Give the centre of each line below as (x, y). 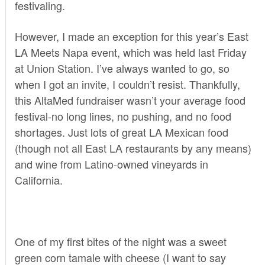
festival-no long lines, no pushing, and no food (123, 116)
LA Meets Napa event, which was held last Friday (130, 52)
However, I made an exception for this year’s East (131, 36)
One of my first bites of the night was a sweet (120, 241)
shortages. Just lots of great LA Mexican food (121, 132)
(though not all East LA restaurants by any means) (133, 148)
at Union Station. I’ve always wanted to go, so (122, 68)
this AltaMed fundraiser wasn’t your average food (130, 100)
